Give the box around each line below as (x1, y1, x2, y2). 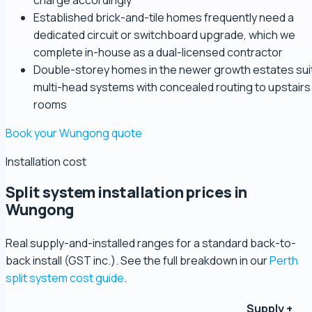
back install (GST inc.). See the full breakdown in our (6, 253, 270, 268)
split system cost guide (6, 270, 124, 286)
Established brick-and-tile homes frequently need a (33, 10, 294, 26)
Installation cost (6, 154, 86, 170)
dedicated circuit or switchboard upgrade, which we (33, 27, 295, 43)
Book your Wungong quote (6, 125, 142, 141)
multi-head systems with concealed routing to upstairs (33, 79, 311, 95)
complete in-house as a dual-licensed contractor (33, 45, 283, 61)
